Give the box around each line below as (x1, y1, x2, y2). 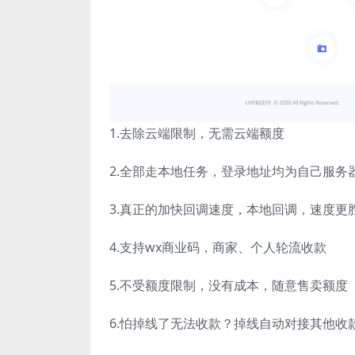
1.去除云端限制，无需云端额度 (109, 124, 284, 143)
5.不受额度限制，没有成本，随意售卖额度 (109, 277, 348, 295)
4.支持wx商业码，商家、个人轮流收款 (109, 239, 326, 257)
